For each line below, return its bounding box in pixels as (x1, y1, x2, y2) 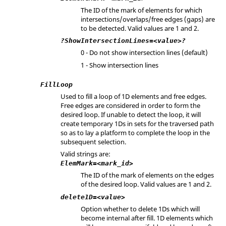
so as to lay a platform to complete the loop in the (61, 128, 210, 137)
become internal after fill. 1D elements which (81, 213, 213, 222)
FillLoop (40, 80, 73, 88)
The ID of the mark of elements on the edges (81, 171, 214, 180)
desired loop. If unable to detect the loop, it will (61, 109, 201, 119)
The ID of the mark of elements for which (81, 5, 202, 15)
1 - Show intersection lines (81, 60, 158, 70)
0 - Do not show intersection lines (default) (81, 48, 208, 57)
